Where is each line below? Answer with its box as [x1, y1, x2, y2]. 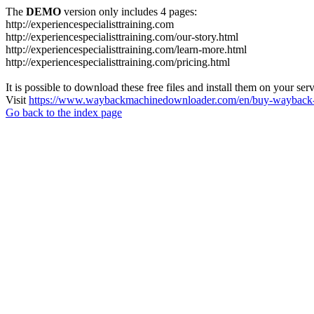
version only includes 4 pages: [61, 6, 197, 18]
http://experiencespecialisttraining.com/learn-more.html [6, 43, 247, 55]
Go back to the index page [6, 107, 122, 118]
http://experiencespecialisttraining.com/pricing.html [6, 56, 230, 68]
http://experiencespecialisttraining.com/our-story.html [6, 31, 238, 43]
